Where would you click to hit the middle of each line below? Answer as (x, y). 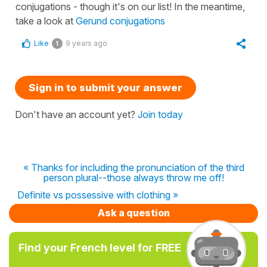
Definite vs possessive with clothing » (98, 195)
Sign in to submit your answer (105, 88)
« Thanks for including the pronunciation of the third (133, 167)
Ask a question (133, 213)
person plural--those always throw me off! (133, 178)
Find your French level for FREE (100, 248)
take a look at (46, 21)
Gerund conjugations (120, 21)
